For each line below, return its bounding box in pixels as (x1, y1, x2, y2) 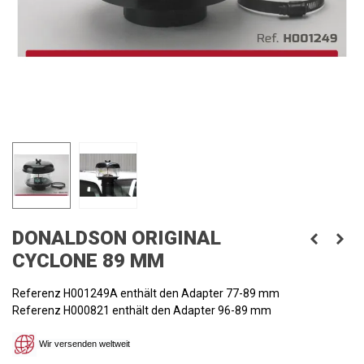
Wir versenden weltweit (37, 339, 130, 349)
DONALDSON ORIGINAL (12, 226, 221, 249)
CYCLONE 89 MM (12, 249, 164, 272)
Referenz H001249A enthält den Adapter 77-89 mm (12, 286, 279, 300)
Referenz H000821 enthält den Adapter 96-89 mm (12, 303, 271, 317)
